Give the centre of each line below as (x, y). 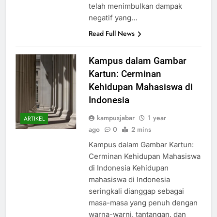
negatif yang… (113, 27)
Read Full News (111, 42)
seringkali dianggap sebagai (136, 200)
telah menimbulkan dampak (135, 15)
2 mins (141, 138)
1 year (157, 127)
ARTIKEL (34, 127)
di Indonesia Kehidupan (128, 177)
